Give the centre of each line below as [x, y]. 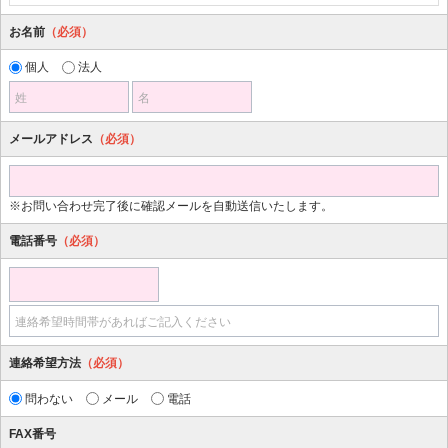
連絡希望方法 [45, 363]
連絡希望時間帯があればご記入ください [123, 322]
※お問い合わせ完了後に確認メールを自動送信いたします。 [171, 206]
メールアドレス [51, 139]
